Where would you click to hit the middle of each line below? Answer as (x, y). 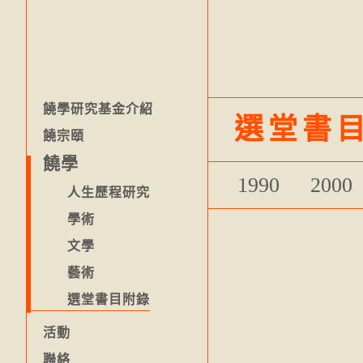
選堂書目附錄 (109, 299)
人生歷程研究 (109, 192)
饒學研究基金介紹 (98, 109)
